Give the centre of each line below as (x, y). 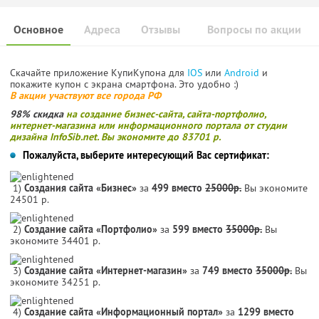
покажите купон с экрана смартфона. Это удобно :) (124, 84)
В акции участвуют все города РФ (87, 95)
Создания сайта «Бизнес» (80, 188)
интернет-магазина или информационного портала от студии (148, 125)
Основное (38, 29)
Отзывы (161, 29)
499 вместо (178, 188)
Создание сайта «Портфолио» (91, 229)
